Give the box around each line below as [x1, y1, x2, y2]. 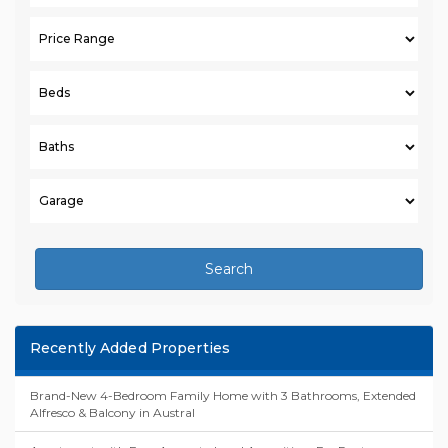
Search [205, 259, 253, 278]
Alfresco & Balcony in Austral [30, 404, 195, 420]
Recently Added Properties [30, 338, 230, 357]
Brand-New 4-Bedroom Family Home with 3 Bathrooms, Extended [30, 387, 416, 403]
